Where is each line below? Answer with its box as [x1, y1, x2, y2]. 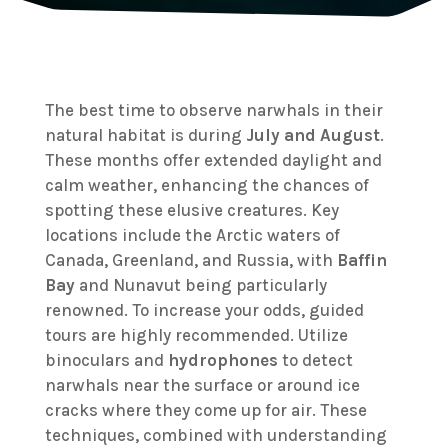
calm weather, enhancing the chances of [44, 175, 369, 195]
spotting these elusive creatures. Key [44, 200, 339, 220]
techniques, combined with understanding [44, 425, 387, 445]
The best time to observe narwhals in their [44, 100, 383, 120]
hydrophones [167, 350, 278, 370]
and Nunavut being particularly [74, 275, 327, 295]
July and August [245, 125, 380, 145]
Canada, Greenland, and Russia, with [44, 250, 337, 270]
